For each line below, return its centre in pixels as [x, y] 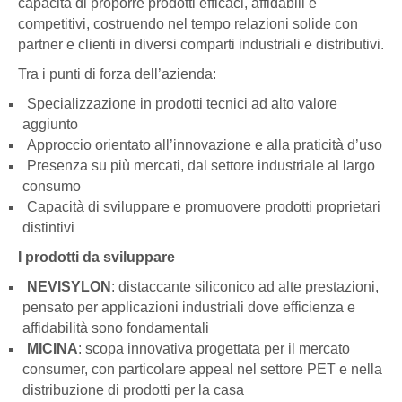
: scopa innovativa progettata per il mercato [214, 349]
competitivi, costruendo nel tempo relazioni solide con [188, 24]
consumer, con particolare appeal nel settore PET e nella [202, 370]
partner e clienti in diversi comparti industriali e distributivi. [201, 45]
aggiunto [50, 125]
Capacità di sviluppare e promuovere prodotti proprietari [204, 207]
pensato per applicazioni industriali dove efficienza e [189, 308]
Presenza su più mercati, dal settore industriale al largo [201, 166]
